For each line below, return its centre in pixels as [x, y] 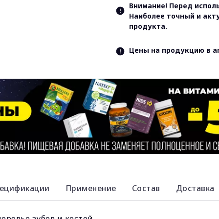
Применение [91, 188]
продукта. [148, 26]
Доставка [195, 188]
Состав [146, 188]
